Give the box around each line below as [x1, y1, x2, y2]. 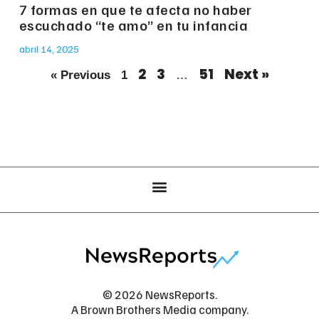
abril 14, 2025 [19, 43, 79, 56]
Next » [224, 65, 269, 85]
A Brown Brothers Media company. [70, 302, 249, 318]
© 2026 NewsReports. [102, 287, 217, 303]
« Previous [50, 68, 110, 83]
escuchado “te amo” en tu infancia [19, 16, 249, 35]
